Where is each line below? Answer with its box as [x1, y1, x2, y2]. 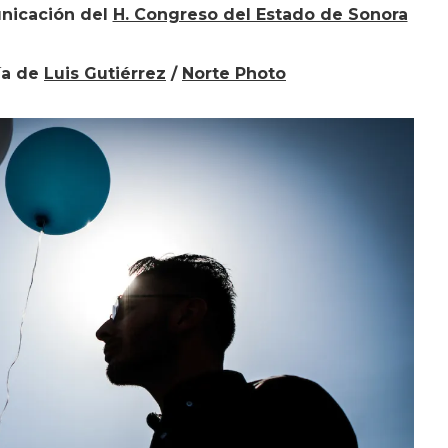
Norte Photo [182, 63, 286, 83]
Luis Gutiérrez [44, 63, 166, 83]
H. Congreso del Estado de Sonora [112, 4, 408, 24]
